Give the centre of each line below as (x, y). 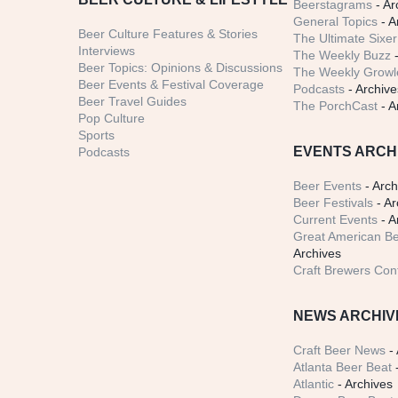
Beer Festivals (334, 203)
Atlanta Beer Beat (343, 367)
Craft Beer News (340, 350)
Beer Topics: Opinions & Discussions (180, 68)
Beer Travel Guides (132, 102)
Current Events (336, 220)
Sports (96, 135)
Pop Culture (111, 119)
